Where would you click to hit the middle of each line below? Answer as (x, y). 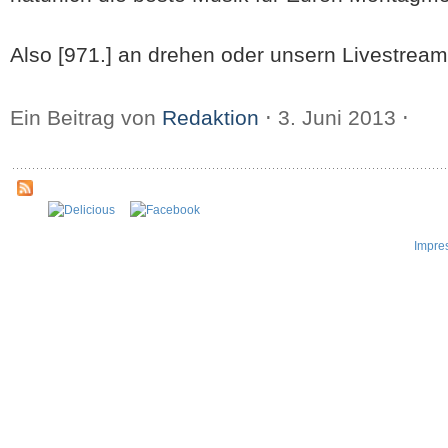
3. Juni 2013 (337, 118)
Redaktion (210, 118)
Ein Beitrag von (86, 118)
